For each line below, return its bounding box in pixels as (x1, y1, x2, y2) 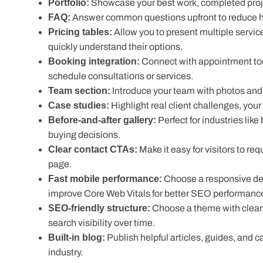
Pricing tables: (48, 27, 110, 37)
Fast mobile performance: (48, 159, 159, 169)
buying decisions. (48, 130, 120, 140)
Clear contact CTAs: (48, 144, 135, 154)
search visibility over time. (48, 203, 155, 213)
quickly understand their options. (48, 42, 183, 52)
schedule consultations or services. (48, 71, 193, 81)
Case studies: (48, 100, 107, 110)
